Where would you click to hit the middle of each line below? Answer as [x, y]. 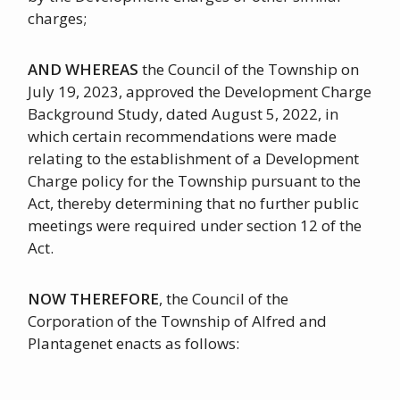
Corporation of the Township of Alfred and [178, 321]
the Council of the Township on [249, 70]
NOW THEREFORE [94, 299]
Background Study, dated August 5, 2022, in [183, 114]
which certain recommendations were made [183, 137]
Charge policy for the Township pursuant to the [195, 181]
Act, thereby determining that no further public [194, 204]
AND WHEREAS [83, 70]
